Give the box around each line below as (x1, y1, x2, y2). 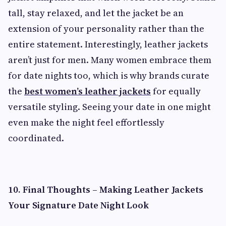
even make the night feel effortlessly (8, 116, 164, 129)
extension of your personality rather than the (8, 22, 204, 35)
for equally (151, 85, 201, 97)
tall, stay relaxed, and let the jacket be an (8, 7, 184, 19)
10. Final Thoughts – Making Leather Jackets (8, 183, 203, 196)
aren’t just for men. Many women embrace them (8, 53, 211, 66)
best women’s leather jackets (24, 85, 151, 97)
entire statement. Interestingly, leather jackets (8, 38, 208, 50)
